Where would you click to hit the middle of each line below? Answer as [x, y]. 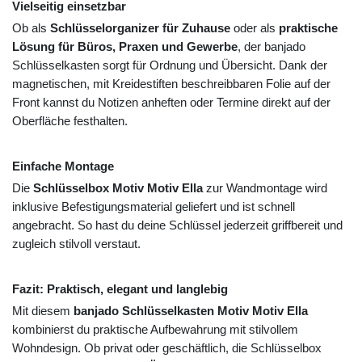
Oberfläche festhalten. [70, 121]
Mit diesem [43, 311]
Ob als [31, 28]
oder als [255, 28]
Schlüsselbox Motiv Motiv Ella [118, 188]
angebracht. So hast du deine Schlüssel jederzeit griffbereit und [177, 225]
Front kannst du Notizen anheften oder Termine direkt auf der [171, 103]
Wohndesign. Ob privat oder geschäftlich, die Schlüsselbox [167, 348]
